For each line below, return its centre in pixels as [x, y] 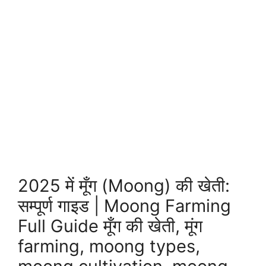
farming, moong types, [109, 246]
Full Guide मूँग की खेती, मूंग [110, 226]
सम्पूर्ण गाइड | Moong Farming [124, 206]
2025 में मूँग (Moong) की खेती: [124, 186]
